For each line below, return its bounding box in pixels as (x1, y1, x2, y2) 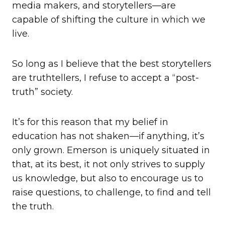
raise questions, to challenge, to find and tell (12, 187, 211, 198)
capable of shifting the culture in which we (12, 14, 205, 26)
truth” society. (12, 86, 73, 98)
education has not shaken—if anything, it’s (12, 131, 204, 142)
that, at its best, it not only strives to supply (12, 159, 205, 170)
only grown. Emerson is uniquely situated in (12, 145, 210, 156)
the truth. (12, 201, 54, 212)
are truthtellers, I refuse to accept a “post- (12, 72, 199, 84)
